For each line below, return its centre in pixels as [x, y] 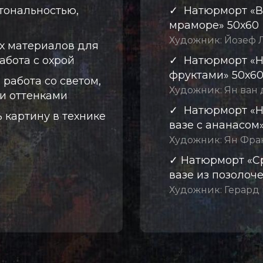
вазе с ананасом [214, 125]
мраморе [194, 25]
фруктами [196, 75]
